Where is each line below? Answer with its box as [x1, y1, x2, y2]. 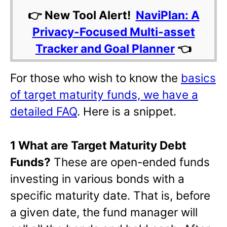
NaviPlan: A [135, 8, 200, 22]
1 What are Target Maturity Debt [10, 138, 186, 153]
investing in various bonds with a [10, 172, 184, 186]
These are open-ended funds [51, 155, 210, 169]
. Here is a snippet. [77, 104, 176, 119]
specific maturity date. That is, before [10, 188, 210, 203]
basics [181, 71, 216, 85]
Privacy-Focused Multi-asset [32, 25, 195, 39]
